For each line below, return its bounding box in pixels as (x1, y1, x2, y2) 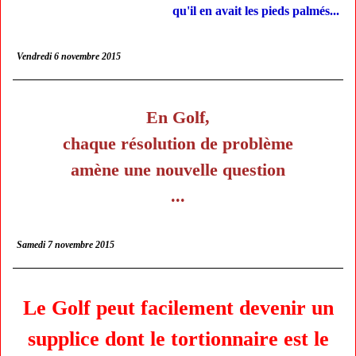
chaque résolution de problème (63, 133, 293, 153)
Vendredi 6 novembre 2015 (17, 51, 121, 62)
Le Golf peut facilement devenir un (22, 296, 334, 319)
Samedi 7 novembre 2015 (17, 239, 114, 250)
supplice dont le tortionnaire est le (27, 327, 329, 350)
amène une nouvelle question (71, 160, 285, 180)
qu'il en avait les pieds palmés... (134, 4, 339, 17)
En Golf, (146, 107, 210, 127)
